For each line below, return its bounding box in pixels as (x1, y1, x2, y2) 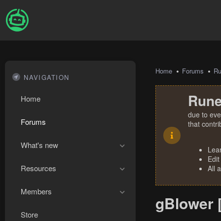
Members (21, 186, 52, 196)
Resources (21, 163, 56, 173)
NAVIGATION (24, 73, 70, 82)
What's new (21, 140, 58, 150)
